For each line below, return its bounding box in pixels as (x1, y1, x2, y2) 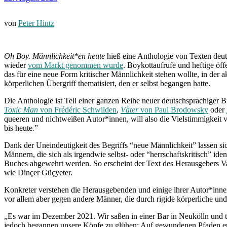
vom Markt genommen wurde (28, 60, 123, 69)
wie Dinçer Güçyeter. (4, 168, 72, 177)
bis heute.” (4, 123, 38, 132)
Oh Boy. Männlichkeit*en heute (4, 51, 107, 60)
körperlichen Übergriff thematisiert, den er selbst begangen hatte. (4, 79, 210, 88)
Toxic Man (4, 105, 38, 114)
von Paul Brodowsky (138, 105, 208, 114)
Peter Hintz (18, 18, 54, 27)
